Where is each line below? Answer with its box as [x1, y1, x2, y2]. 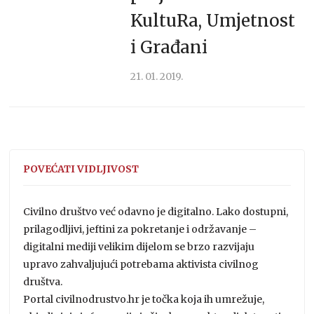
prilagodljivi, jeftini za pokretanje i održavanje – [23, 222, 257, 235]
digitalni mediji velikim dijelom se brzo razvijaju [23, 240, 255, 253]
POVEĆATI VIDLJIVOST [23, 162, 139, 175]
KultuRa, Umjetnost [130, 9, 295, 32]
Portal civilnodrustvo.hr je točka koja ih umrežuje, [23, 292, 265, 306]
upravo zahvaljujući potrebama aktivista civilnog [23, 257, 259, 271]
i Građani [130, 36, 207, 58]
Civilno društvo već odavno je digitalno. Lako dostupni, [23, 205, 289, 218]
